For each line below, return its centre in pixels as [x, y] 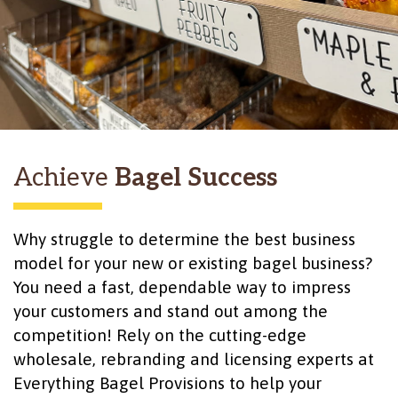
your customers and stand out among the [171, 311]
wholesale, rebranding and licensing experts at [194, 359]
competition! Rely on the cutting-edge [160, 335]
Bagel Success [196, 179]
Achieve [64, 179]
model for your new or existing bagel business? [193, 263]
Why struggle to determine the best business [184, 239]
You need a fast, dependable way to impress [182, 287]
